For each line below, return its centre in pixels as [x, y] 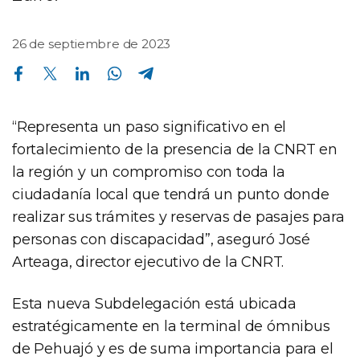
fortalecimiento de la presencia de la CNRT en [175, 149]
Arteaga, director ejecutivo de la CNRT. [148, 262]
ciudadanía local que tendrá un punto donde [171, 194]
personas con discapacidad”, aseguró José [161, 239]
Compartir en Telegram [143, 65]
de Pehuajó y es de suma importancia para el [173, 348]
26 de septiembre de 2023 [92, 43]
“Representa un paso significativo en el [149, 127]
